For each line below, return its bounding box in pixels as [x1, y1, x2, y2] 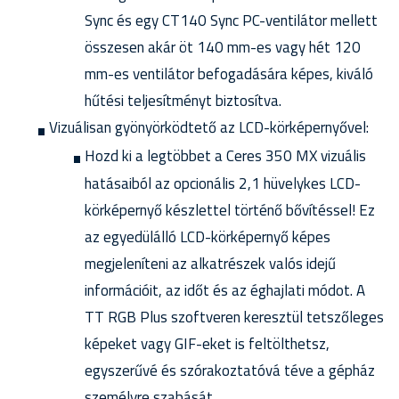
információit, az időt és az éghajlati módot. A [85, 279, 365, 303]
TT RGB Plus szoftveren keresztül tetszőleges [85, 305, 384, 330]
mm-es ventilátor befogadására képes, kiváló [85, 61, 373, 85]
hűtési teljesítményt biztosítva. [85, 88, 281, 112]
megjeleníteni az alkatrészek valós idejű [85, 252, 336, 276]
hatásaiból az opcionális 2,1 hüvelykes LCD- [85, 172, 361, 196]
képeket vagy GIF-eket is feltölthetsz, [85, 332, 330, 356]
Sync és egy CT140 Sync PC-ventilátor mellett [85, 8, 378, 32]
